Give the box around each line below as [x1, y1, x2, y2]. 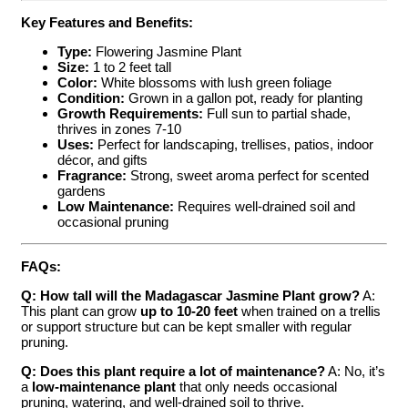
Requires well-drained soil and [174, 198, 355, 214]
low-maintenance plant [32, 378, 176, 394]
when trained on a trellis [238, 302, 381, 319]
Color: [57, 74, 97, 90]
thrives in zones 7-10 [57, 120, 181, 137]
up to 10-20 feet [140, 302, 238, 319]
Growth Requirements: [57, 105, 203, 121]
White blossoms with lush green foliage [97, 74, 331, 90]
